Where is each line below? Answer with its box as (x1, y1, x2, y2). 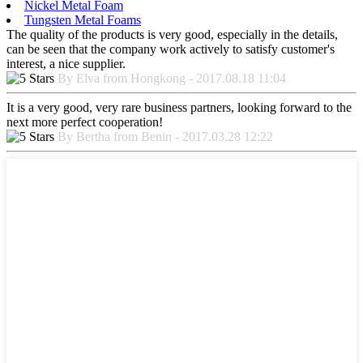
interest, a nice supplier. (6, 57, 126, 71)
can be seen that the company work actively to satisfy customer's (6, 42, 335, 57)
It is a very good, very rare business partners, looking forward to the (6, 100, 352, 115)
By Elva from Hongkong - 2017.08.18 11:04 (58, 71, 286, 86)
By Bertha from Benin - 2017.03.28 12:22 (58, 130, 273, 144)
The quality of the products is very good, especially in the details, (6, 28, 338, 42)
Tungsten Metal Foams (24, 13, 141, 28)
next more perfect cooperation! (6, 115, 163, 130)
